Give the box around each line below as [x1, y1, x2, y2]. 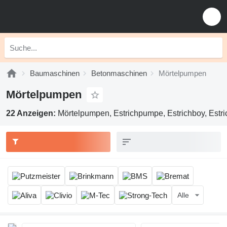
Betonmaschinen [91, 69, 147, 78]
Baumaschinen [30, 69, 80, 78]
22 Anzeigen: [6, 109, 58, 118]
